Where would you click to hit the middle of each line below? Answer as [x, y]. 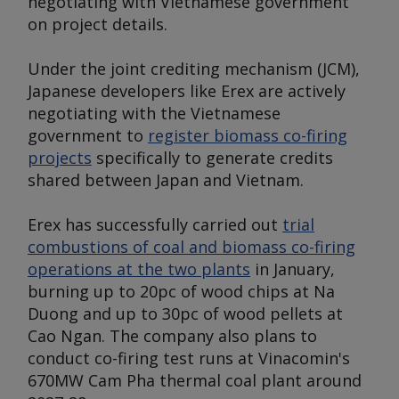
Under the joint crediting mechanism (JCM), [194, 69]
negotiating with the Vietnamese [154, 113]
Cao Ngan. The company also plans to [172, 336]
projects [60, 158]
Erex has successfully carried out [155, 224]
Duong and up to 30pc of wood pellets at [185, 313]
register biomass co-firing [248, 135]
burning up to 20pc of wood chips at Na [181, 291]
